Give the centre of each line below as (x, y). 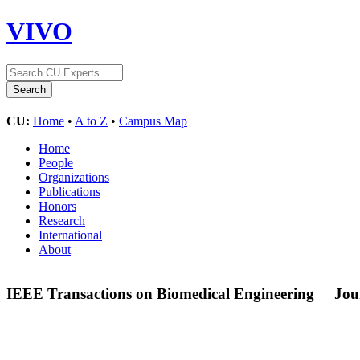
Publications (70, 191)
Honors (57, 206)
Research (62, 220)
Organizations (74, 177)
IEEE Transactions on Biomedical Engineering (162, 293)
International (70, 235)
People (56, 162)
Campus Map (153, 121)
